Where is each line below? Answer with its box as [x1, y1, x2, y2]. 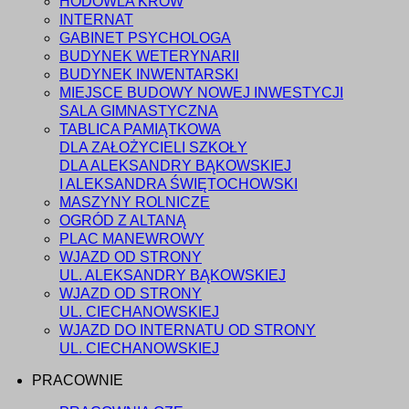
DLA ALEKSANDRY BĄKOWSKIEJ [59, 158, 291, 174]
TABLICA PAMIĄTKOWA [59, 121, 221, 138]
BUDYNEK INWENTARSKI [59, 67, 238, 83]
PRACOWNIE [32, 372, 123, 389]
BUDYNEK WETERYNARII [59, 48, 239, 65]
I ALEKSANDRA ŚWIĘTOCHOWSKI [59, 176, 298, 193]
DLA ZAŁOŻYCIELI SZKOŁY [59, 140, 247, 156]
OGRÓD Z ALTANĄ [59, 213, 186, 229]
